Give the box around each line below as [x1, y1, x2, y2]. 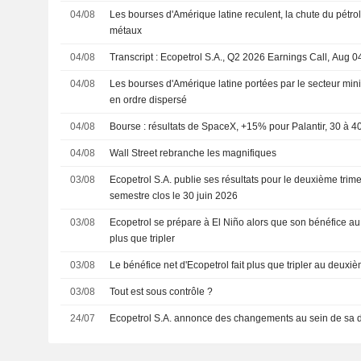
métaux [110, 25, 143, 36]
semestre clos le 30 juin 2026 [110, 190, 239, 201]
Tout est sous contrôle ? [110, 286, 214, 297]
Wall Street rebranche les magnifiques [110, 147, 277, 159]
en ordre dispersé [110, 94, 188, 106]
